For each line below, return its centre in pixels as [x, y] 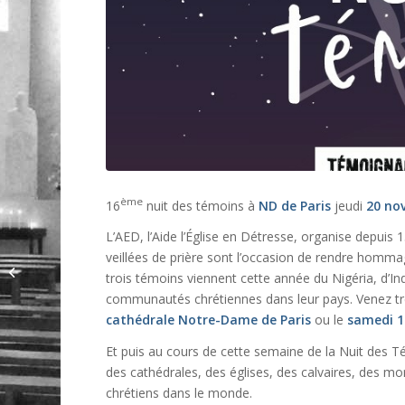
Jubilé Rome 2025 [80, 271]
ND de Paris [295, 205]
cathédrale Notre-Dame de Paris [209, 320]
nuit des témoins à [199, 205]
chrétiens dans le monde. [179, 393]
